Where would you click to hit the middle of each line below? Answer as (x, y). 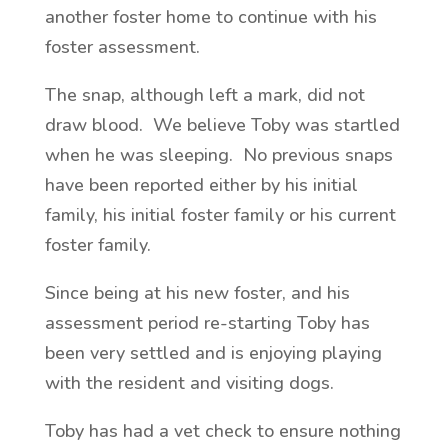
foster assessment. (129, 47)
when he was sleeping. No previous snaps (218, 155)
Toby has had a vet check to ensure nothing (222, 431)
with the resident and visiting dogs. (196, 383)
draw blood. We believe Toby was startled (222, 125)
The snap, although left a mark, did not (204, 95)
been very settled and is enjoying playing (213, 353)
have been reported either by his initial (201, 185)
